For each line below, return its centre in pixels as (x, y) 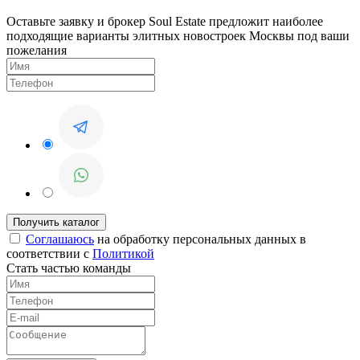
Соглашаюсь (60, 239)
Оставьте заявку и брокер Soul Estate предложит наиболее (165, 22)
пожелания (37, 51)
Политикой (123, 254)
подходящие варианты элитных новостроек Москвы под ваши (178, 36)
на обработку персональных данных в (200, 239)
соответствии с (49, 254)
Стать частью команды (69, 268)
